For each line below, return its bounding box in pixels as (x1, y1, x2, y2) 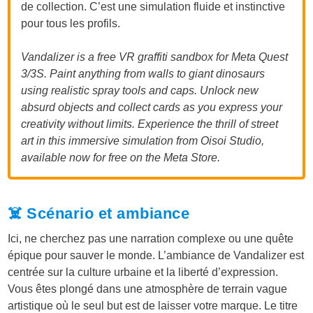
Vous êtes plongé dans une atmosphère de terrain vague (8, 282, 288, 295)
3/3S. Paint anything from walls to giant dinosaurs (21, 67, 265, 80)
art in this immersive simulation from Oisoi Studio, (21, 134, 265, 147)
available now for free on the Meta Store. (21, 151, 221, 163)
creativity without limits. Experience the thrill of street (21, 117, 279, 130)
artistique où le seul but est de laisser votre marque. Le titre (8, 299, 298, 312)
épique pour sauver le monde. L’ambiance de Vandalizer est (8, 249, 305, 261)
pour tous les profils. (21, 17, 121, 29)
